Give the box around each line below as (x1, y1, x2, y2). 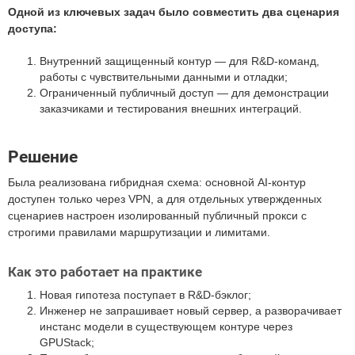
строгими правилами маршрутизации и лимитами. (8, 226, 270, 239)
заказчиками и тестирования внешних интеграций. (40, 102, 302, 115)
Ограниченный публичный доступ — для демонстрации (40, 86, 329, 99)
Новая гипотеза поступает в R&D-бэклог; (40, 288, 251, 301)
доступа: (8, 22, 57, 35)
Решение (8, 147, 78, 166)
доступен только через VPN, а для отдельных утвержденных (8, 193, 322, 205)
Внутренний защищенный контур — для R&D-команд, (40, 55, 319, 67)
